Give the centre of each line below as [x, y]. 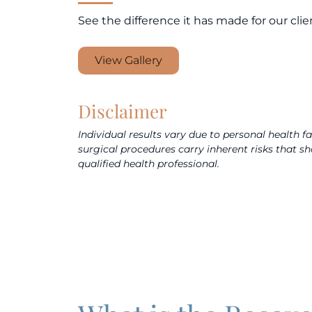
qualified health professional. [149, 164]
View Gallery [128, 61]
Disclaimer [123, 111]
